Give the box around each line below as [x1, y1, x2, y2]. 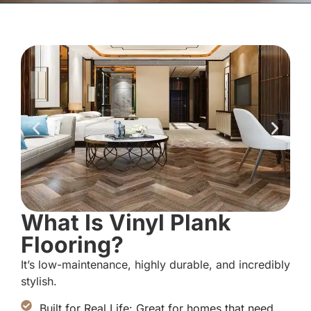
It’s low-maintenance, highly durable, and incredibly [21, 258, 290, 272]
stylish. [21, 274, 57, 289]
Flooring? [21, 231, 124, 259]
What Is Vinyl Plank [21, 209, 231, 237]
